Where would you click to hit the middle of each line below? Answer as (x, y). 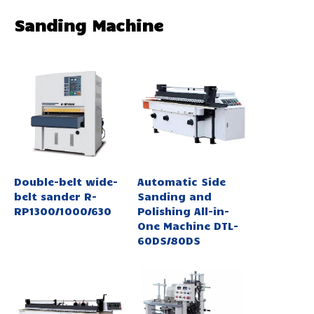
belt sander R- (55, 196)
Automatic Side (181, 181)
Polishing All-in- (183, 211)
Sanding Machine (89, 25)
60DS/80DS (169, 240)
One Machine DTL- (187, 225)
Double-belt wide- (66, 181)
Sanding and (174, 196)
